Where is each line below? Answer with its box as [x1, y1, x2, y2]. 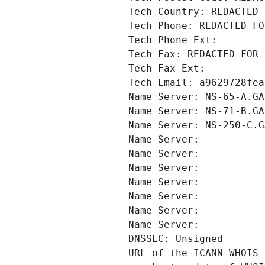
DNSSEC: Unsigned [128, 233, 223, 245]
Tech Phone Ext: [128, 34, 217, 46]
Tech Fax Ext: [128, 63, 205, 75]
